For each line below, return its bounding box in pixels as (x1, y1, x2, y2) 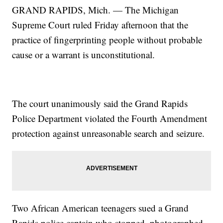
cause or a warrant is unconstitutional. (12, 48, 155, 61)
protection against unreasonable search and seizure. (12, 126, 205, 139)
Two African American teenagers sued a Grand (12, 201, 189, 214)
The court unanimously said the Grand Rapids (12, 97, 188, 110)
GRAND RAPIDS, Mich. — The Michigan (12, 3, 179, 16)
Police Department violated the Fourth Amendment (12, 111, 208, 124)
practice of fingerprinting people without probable (12, 33, 203, 46)
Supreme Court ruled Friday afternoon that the (12, 18, 189, 31)
